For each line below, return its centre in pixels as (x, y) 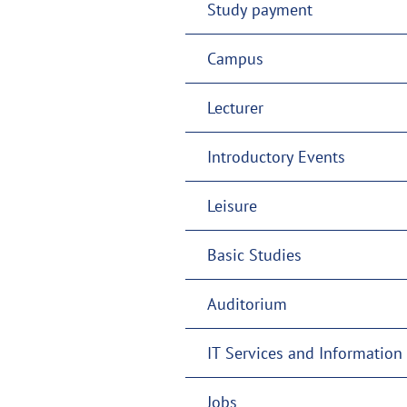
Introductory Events (276, 156)
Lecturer (235, 107)
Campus (235, 58)
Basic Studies (254, 254)
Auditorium (247, 303)
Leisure (232, 205)
